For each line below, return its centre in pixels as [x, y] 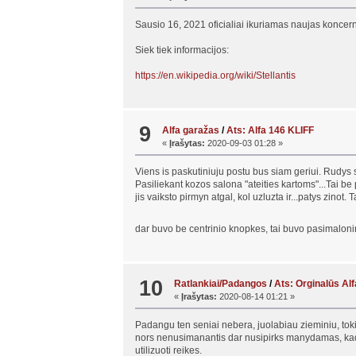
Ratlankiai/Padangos [221, 284]
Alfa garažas [191, 130]
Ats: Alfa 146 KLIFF [271, 130]
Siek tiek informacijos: [182, 50]
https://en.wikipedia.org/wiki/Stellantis [215, 75]
